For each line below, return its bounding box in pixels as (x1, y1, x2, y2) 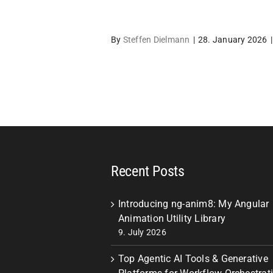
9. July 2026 (118, 227, 166, 237)
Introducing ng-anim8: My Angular (118, 198, 269, 210)
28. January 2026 (197, 35, 268, 44)
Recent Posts (111, 163, 185, 180)
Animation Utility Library (118, 213, 225, 224)
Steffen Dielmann (122, 35, 190, 44)
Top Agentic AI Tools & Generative (118, 253, 268, 264)
